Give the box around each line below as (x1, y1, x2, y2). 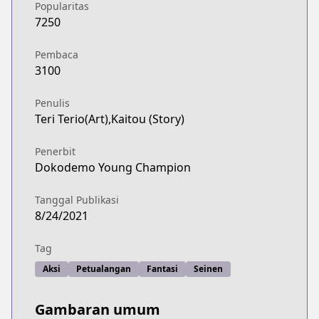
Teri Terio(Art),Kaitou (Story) (35, 111, 184, 127)
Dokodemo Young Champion (35, 159, 191, 175)
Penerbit (35, 145, 75, 158)
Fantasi (147, 263, 178, 275)
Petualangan (76, 263, 131, 275)
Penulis (35, 96, 70, 110)
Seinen (194, 263, 223, 275)
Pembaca (35, 48, 78, 61)
